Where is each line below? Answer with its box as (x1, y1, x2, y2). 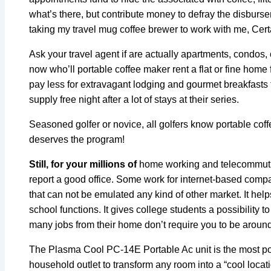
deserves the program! (29, 134, 125, 145)
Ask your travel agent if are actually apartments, (29, 48, 231, 59)
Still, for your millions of (29, 158, 137, 169)
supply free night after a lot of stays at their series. (29, 94, 239, 105)
